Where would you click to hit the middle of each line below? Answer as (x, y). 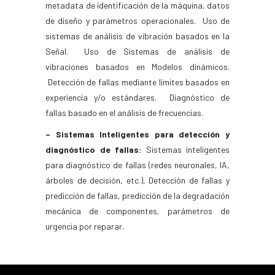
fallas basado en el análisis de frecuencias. (124, 113)
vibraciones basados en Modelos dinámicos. (137, 67)
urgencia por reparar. (85, 226)
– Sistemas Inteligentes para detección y (137, 134)
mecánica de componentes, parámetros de (137, 211)
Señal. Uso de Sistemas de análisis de (137, 51)
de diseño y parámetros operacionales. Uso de (137, 21)
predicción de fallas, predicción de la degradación (137, 196)
